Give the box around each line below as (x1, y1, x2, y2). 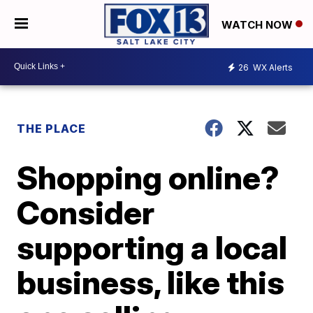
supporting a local (17, 227, 288, 267)
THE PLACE (17, 121, 87, 136)
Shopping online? (17, 157, 280, 197)
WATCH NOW (221, 17, 296, 31)
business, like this (17, 262, 285, 302)
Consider (17, 192, 155, 232)
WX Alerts (251, 62, 293, 73)
